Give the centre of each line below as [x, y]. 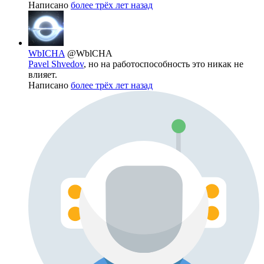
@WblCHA [90, 54]
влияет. [43, 75]
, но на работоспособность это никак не [164, 64]
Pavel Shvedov [56, 64]
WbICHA [47, 54]
